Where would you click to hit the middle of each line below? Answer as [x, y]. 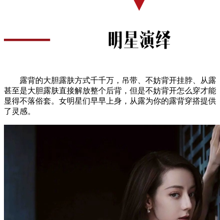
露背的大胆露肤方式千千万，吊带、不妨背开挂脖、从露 [110, 80]
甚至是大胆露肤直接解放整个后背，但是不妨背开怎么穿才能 [110, 90]
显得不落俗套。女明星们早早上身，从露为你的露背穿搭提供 [110, 101]
